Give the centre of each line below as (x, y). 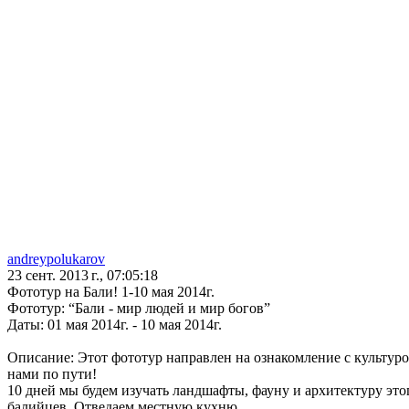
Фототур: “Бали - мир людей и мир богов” (139, 309)
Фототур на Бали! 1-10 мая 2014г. (111, 292)
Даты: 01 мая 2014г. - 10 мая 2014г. (115, 325)
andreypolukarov (56, 259)
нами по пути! (52, 374)
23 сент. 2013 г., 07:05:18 (83, 276)
